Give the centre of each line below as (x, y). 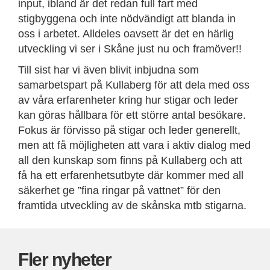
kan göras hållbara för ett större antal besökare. (132, 115)
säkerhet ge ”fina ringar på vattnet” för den (119, 190)
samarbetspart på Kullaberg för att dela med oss (134, 85)
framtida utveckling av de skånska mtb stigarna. (132, 206)
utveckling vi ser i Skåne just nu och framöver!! (130, 49)
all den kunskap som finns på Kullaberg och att (130, 160)
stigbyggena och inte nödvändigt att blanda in (127, 19)
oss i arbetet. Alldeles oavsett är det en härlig (126, 34)
